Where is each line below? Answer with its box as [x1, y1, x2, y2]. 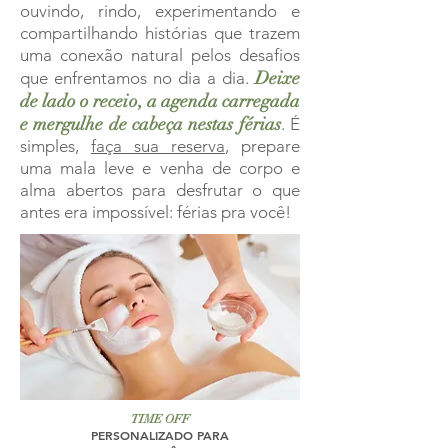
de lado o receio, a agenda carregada [20, 89, 300, 112]
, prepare [225, 135, 300, 156]
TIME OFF [130, 411, 190, 426]
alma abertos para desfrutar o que [20, 179, 300, 200]
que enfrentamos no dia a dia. [20, 67, 255, 88]
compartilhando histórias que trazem [20, 22, 300, 43]
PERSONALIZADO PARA [91, 426, 229, 443]
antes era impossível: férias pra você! [20, 201, 291, 222]
